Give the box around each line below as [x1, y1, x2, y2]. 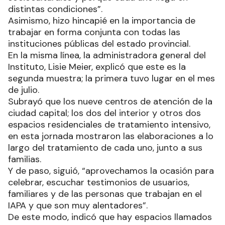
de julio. [8, 84, 39, 96]
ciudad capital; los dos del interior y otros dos [8, 107, 201, 120]
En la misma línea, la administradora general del [8, 49, 206, 62]
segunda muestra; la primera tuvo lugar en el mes [8, 72, 215, 85]
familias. [8, 153, 41, 166]
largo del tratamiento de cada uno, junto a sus [8, 142, 202, 154]
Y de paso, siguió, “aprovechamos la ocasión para [8, 165, 214, 177]
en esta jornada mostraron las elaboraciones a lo [8, 130, 213, 143]
